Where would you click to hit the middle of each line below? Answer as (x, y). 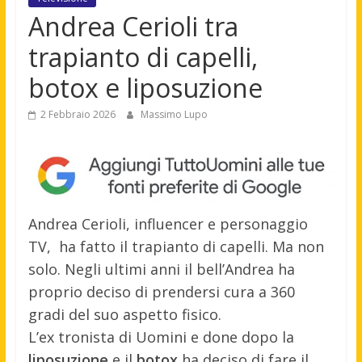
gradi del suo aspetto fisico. (124, 315)
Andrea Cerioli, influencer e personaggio (168, 224)
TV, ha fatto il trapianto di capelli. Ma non (176, 247)
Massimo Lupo (174, 115)
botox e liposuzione (145, 88)
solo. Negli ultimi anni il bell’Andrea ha (161, 269)
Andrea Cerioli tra (133, 27)
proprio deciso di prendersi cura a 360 (161, 292)
